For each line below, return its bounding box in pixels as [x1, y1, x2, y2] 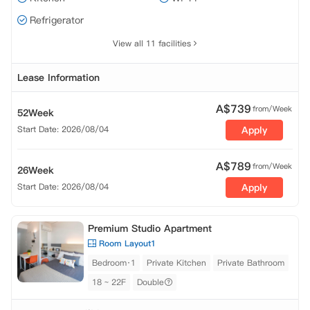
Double [137, 276, 164, 288]
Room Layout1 [99, 237, 156, 249]
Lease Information [17, 71, 100, 84]
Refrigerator [30, 13, 84, 27]
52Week [17, 106, 54, 120]
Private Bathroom [217, 257, 284, 268]
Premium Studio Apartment [88, 221, 212, 235]
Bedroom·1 [92, 257, 136, 268]
